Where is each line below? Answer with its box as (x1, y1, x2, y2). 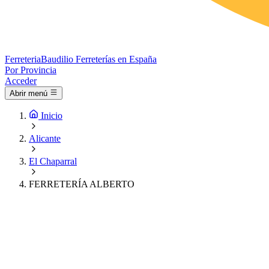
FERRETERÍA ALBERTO (29, 179, 134, 190)
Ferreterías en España (76, 54, 157, 64)
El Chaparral (29, 156, 77, 167)
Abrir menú (10, 89, 47, 98)
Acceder (5, 76, 37, 86)
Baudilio (41, 54, 73, 64)
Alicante (29, 133, 61, 144)
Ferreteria (5, 54, 41, 64)
